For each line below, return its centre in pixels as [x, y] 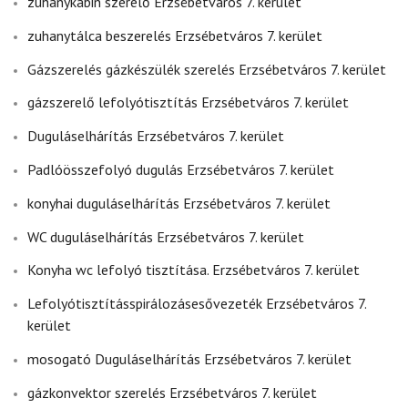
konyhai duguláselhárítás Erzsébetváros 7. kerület [179, 203]
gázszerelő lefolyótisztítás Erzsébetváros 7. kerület [188, 102]
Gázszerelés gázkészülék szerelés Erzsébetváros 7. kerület [207, 69]
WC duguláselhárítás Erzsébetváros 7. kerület [166, 236]
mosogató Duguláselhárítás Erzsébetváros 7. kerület [189, 358]
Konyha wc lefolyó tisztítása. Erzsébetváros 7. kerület [194, 270]
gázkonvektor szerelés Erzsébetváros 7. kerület [172, 392]
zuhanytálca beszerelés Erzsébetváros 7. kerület [175, 35]
